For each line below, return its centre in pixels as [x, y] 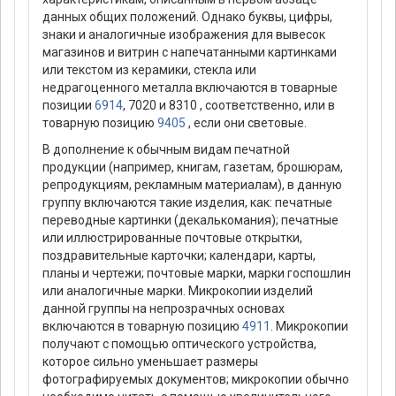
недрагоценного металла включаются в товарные [190, 88]
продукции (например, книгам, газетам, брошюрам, [193, 168]
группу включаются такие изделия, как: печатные [187, 203]
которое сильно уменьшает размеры [150, 362]
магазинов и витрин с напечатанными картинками [190, 53]
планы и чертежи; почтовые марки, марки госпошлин [197, 274]
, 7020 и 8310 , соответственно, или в [229, 106]
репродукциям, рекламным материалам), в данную [192, 185]
